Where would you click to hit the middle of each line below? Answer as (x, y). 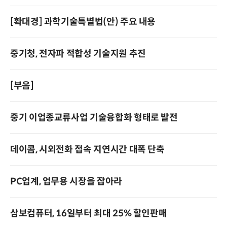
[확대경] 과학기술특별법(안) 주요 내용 (83, 22)
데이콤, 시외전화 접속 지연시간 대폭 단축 (87, 149)
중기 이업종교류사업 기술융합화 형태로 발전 (94, 118)
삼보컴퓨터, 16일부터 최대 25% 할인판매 (89, 213)
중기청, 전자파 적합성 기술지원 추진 (78, 54)
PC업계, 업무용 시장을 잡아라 (66, 181)
